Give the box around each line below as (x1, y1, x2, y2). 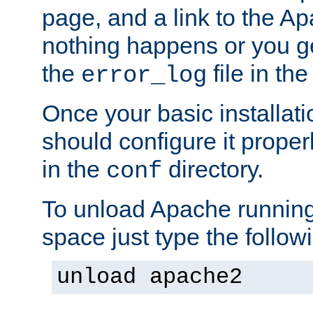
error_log (81, 61, 207, 89)
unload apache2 (57, 264, 242, 290)
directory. (162, 155, 263, 182)
